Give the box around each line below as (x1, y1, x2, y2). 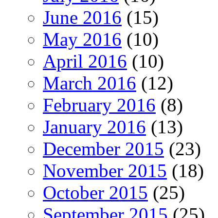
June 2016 (43, 6, 122, 28)
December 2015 (43, 138, 164, 159)
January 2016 (43, 116, 146, 137)
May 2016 (43, 28, 122, 50)
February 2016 (43, 94, 156, 115)
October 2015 (43, 182, 148, 203)
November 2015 (43, 160, 167, 181)
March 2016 (43, 72, 136, 93)
